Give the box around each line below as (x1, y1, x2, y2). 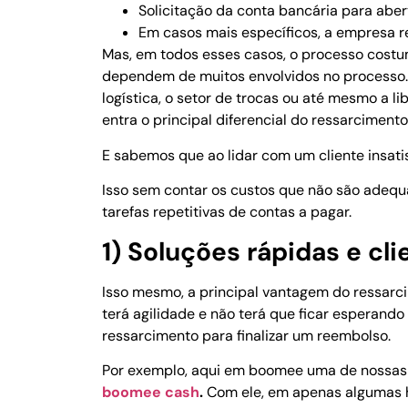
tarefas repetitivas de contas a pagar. (102, 202, 352, 222)
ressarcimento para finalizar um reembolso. (102, 325, 391, 345)
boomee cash (102, 382, 199, 402)
